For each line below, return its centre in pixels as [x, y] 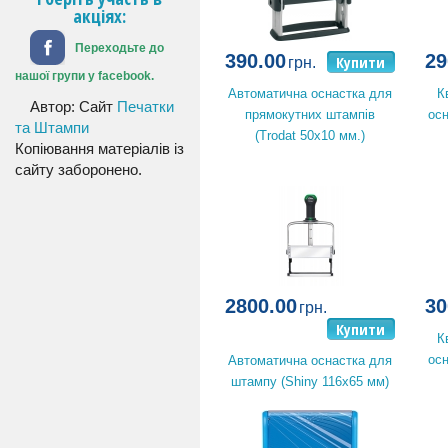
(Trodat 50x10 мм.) [310, 135]
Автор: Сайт [73, 106]
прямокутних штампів [310, 114]
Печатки [145, 106]
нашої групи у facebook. [84, 75]
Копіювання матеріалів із [99, 148]
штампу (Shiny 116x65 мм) [310, 381]
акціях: [100, 16]
